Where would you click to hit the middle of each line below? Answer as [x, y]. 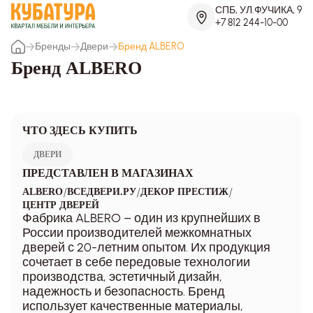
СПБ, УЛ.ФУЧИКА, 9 [259, 10]
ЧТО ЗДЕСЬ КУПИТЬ [80, 130]
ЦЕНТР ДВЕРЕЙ [61, 205]
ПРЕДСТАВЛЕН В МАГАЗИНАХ [108, 173]
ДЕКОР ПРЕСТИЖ [184, 192]
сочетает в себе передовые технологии [136, 262]
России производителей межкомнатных [137, 232]
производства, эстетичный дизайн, [122, 276]
